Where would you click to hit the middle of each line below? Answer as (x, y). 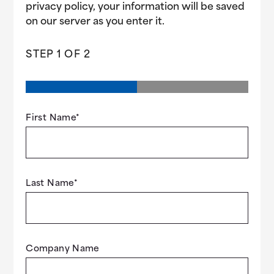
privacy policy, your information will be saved (135, 7)
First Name (51, 118)
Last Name (50, 183)
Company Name (63, 249)
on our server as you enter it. (95, 22)
